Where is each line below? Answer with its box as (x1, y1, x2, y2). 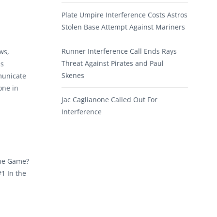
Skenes (62, 71, 84, 80)
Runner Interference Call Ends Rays (62, 46, 177, 56)
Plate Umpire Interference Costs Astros (62, 10, 187, 20)
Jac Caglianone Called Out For (62, 95, 157, 105)
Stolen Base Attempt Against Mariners (62, 22, 185, 32)
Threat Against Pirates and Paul (62, 59, 164, 68)
